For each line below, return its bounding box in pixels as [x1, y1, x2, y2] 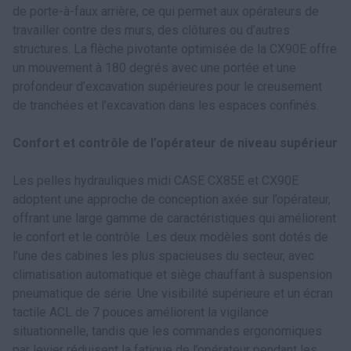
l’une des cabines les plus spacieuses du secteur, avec [13, 248, 314, 263]
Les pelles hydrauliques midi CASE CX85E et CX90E [13, 173, 299, 188]
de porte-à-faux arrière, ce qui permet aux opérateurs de [13, 4, 319, 19]
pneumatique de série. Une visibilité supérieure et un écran [13, 286, 333, 301]
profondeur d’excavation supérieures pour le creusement [13, 79, 322, 94]
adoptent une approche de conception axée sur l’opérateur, [13, 192, 331, 207]
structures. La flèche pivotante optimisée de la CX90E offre [13, 42, 337, 56]
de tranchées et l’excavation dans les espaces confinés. [13, 98, 319, 113]
